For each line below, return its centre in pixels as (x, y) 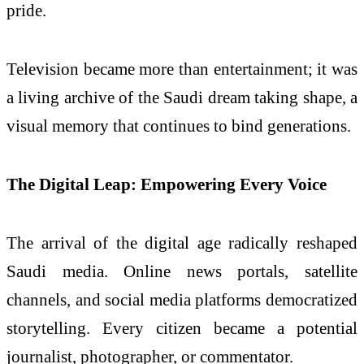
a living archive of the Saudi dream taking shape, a (182, 97)
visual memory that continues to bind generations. (179, 126)
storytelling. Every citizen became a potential (182, 327)
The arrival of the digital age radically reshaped (182, 242)
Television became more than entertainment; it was (182, 69)
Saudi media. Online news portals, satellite (182, 271)
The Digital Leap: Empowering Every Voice (167, 184)
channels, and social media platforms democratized (182, 299)
